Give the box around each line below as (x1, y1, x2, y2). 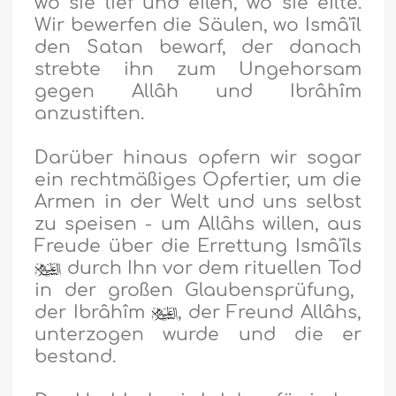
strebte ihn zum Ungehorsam (34, 59, 362, 80)
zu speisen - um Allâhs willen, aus (34, 214, 362, 235)
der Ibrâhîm (34, 302, 145, 324)
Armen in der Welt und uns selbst (34, 192, 362, 213)
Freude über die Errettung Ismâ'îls (34, 236, 362, 257)
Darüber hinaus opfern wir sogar (34, 148, 362, 169)
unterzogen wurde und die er (34, 324, 362, 346)
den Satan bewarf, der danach (34, 37, 362, 58)
